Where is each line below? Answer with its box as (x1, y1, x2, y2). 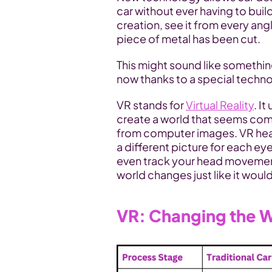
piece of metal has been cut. (117, 32, 262, 46)
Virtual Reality (186, 98, 254, 112)
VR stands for (117, 98, 186, 112)
